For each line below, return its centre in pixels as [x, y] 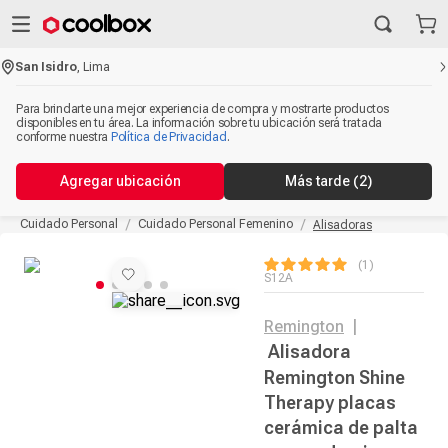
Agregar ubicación [120, 181]
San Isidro [46, 66]
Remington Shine [334, 377]
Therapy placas [330, 402]
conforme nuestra [62, 137]
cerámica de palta [341, 427]
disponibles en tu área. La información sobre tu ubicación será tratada [199, 123]
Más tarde [318, 181]
